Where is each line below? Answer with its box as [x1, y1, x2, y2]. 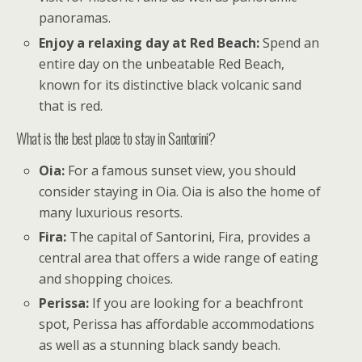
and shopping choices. [39, 269, 174, 288]
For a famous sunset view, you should [65, 161, 297, 179]
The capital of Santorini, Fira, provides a [66, 227, 311, 246]
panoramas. [39, 9, 112, 27]
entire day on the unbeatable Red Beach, [39, 54, 285, 73]
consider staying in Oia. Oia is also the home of [39, 182, 322, 200]
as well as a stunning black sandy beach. [39, 335, 281, 354]
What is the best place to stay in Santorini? [16, 126, 216, 149]
